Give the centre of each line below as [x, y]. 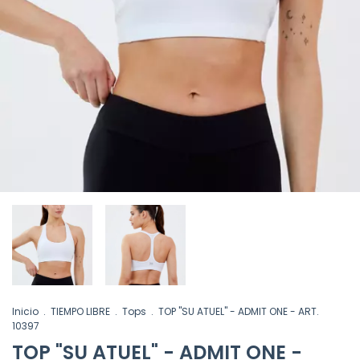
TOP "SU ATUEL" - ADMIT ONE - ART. [239, 311]
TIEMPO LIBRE [80, 311]
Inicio [25, 311]
